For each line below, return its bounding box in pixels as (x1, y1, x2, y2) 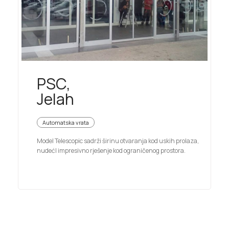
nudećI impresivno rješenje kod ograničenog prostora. (37, 146, 186, 155)
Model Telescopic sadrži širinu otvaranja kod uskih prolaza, (37, 136, 199, 146)
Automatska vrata (42, 119, 89, 127)
